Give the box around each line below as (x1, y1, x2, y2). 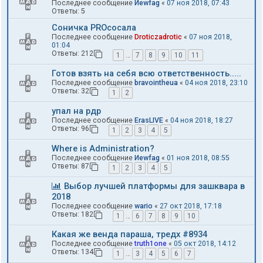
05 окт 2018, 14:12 (174, 240, 236, 248)
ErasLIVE (134, 116, 163, 125)
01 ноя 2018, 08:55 (167, 154, 230, 163)
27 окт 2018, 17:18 (160, 202, 222, 211)
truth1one (134, 240, 167, 248)
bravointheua (134, 79, 178, 87)
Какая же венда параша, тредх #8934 (52, 229, 207, 240)
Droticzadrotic (134, 33, 182, 42)
